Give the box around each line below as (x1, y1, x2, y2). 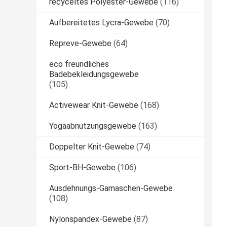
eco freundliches (49, 59, 109, 69)
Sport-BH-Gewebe (49, 162, 116, 172)
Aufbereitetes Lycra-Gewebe (49, 17, 154, 27)
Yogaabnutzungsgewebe (49, 121, 136, 131)
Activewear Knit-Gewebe (49, 100, 138, 110)
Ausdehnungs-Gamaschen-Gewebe (49, 183, 173, 193)
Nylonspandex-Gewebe (49, 214, 132, 224)
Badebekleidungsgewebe (49, 69, 139, 79)
